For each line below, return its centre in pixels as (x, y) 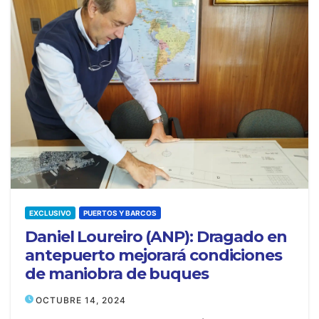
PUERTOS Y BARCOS (120, 213)
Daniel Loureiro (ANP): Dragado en (156, 237)
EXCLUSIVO (50, 213)
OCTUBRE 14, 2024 (81, 300)
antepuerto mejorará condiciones (153, 255)
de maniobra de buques (117, 274)
